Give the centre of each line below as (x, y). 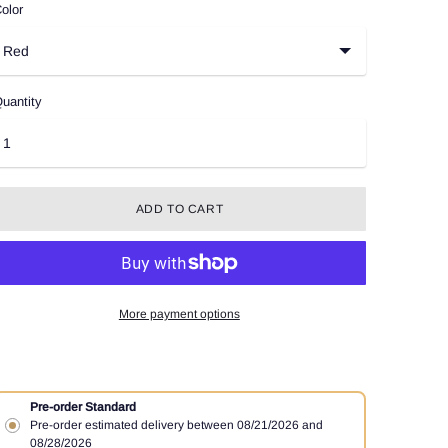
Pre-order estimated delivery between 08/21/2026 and (176, 425)
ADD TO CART (179, 209)
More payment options (179, 314)
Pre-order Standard (82, 407)
